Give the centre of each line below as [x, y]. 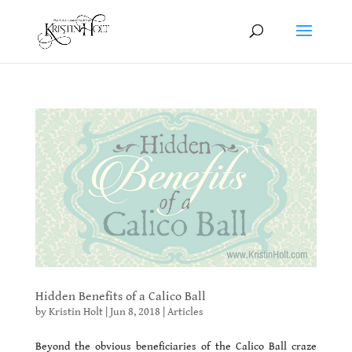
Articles [185, 312]
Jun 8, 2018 [135, 312]
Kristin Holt [75, 312]
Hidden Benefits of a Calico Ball [120, 296]
